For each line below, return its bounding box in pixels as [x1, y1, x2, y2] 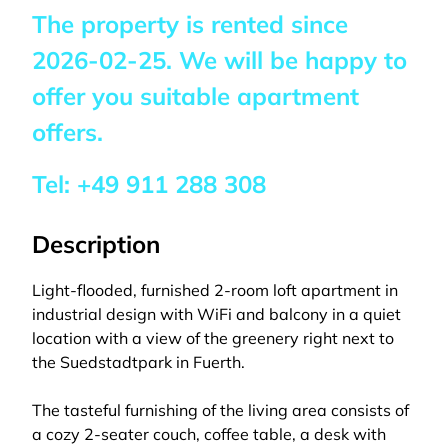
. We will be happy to [166, 45, 407, 75]
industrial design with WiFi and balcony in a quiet [32, 304, 401, 324]
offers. [32, 117, 103, 147]
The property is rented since [32, 9, 348, 39]
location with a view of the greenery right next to [32, 328, 394, 348]
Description [32, 229, 160, 259]
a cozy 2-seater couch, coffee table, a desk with [32, 424, 386, 444]
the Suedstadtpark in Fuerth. [32, 352, 245, 372]
